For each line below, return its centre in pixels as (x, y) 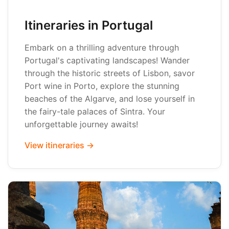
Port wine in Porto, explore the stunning (102, 86)
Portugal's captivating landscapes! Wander (107, 60)
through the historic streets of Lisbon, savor (110, 73)
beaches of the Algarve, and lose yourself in (110, 99)
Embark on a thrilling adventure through (102, 48)
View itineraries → (59, 145)
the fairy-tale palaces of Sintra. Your (95, 111)
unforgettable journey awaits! (81, 124)
